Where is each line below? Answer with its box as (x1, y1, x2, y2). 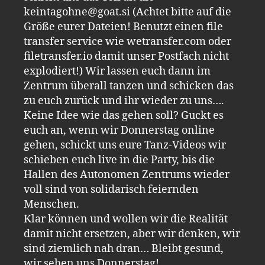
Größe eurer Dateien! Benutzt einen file (24, 20, 223, 34)
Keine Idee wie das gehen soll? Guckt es (24, 108, 224, 122)
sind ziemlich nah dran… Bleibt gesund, (24, 241, 224, 256)
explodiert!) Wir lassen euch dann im (24, 64, 211, 78)
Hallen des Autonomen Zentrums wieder (24, 167, 230, 182)
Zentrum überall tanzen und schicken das (24, 79, 234, 93)
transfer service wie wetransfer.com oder (24, 34, 231, 49)
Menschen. (24, 197, 79, 211)
